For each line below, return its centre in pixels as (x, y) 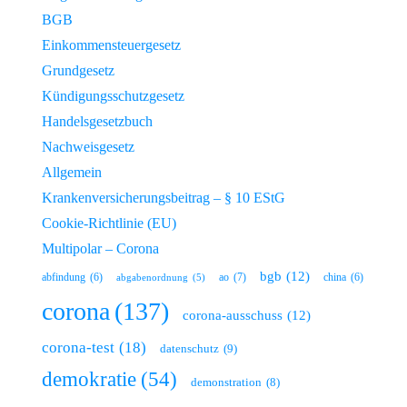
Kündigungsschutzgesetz (113, 95)
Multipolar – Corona (100, 248)
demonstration (226, 382)
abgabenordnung (152, 277)
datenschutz (189, 348)
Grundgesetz (78, 70)
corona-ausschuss (233, 315)
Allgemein (72, 172)
